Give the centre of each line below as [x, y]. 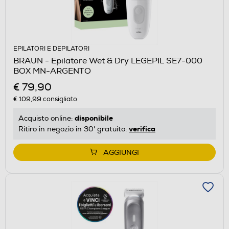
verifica [142, 129]
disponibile [94, 118]
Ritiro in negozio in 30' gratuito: [74, 129]
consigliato [59, 99]
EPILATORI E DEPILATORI [51, 49]
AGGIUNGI [121, 152]
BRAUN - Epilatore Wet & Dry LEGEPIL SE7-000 [108, 61]
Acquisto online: [47, 118]
